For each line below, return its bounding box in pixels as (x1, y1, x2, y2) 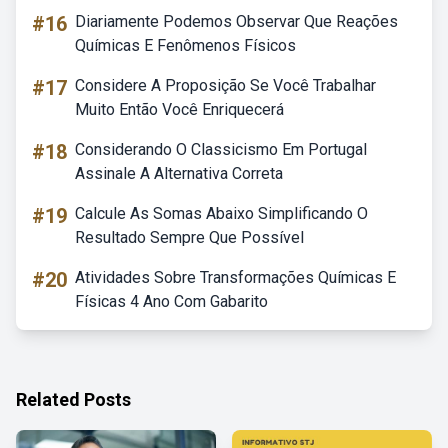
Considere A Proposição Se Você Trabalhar (75, 76, 376, 95)
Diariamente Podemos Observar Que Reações (75, 12, 398, 31)
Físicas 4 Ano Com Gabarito (75, 292, 268, 311)
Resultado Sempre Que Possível (75, 228, 304, 247)
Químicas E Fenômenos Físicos (75, 36, 296, 55)
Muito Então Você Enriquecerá (75, 100, 284, 119)
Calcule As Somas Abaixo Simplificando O (75, 204, 368, 223)
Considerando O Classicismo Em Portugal (75, 140, 367, 159)
